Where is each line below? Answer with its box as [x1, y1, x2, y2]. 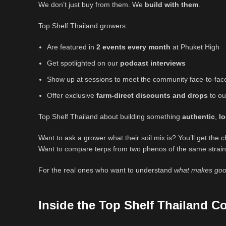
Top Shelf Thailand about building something [38, 112, 182, 121]
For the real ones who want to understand [38, 166, 174, 175]
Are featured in [47, 43, 96, 51]
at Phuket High [171, 43, 219, 51]
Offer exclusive [47, 91, 96, 100]
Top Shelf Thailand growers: [38, 22, 128, 30]
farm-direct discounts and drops [96, 91, 208, 100]
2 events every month [96, 43, 171, 51]
